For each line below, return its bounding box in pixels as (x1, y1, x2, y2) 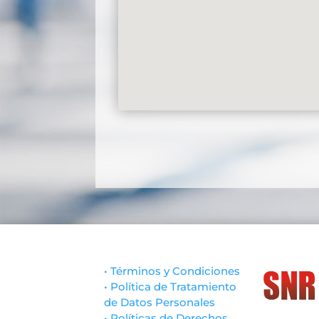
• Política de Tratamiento (104, 279, 237, 293)
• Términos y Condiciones (104, 263, 241, 278)
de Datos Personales (104, 295, 216, 309)
